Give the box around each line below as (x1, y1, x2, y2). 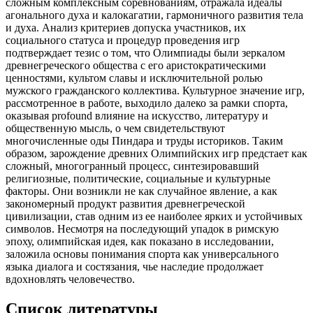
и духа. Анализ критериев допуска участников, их (6, 22, 246, 34)
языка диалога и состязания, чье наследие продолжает (6, 261, 263, 272)
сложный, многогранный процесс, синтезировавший (6, 160, 259, 172)
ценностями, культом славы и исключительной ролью (6, 72, 263, 84)
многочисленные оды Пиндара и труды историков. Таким (6, 135, 283, 147)
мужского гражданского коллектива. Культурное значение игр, (6, 85, 305, 96)
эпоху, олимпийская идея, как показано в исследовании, (6, 235, 274, 247)
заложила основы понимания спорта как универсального (6, 248, 279, 260)
